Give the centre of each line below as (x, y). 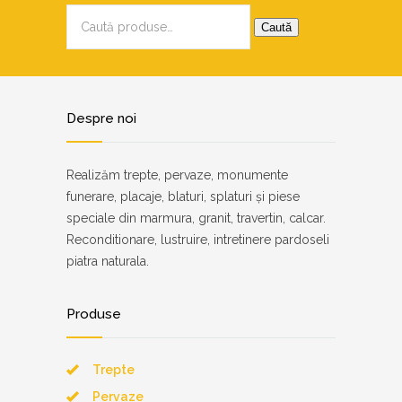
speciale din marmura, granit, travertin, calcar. (196, 218)
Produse (94, 314)
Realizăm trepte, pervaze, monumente (177, 175)
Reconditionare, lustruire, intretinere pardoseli (198, 240)
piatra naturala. (108, 261)
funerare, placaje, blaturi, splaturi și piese (183, 197)
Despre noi (101, 118)
